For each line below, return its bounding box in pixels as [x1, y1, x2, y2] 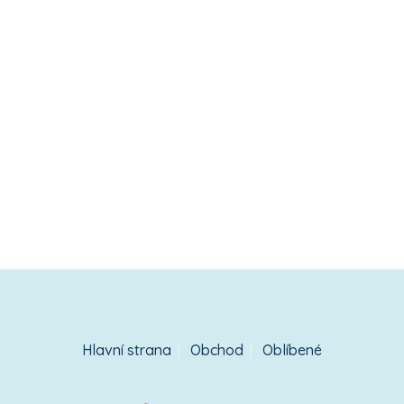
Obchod [190, 340, 243, 359]
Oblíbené [262, 340, 322, 359]
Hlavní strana [82, 340, 171, 359]
